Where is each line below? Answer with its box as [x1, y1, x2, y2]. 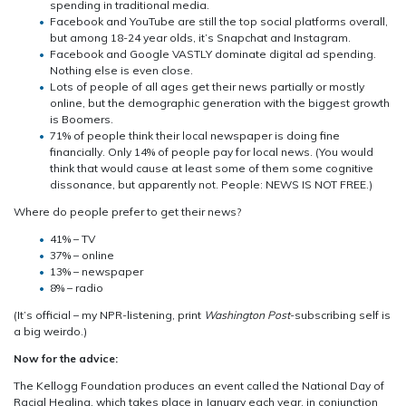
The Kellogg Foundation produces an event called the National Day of [14, 378, 384, 392]
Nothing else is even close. [50, 63, 193, 77]
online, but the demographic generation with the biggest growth [50, 95, 390, 110]
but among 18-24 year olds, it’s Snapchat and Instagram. [50, 30, 351, 44]
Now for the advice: [14, 351, 118, 365]
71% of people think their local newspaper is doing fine [50, 128, 340, 142]
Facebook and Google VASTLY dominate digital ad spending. [50, 46, 376, 61]
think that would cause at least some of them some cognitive [50, 160, 373, 175]
